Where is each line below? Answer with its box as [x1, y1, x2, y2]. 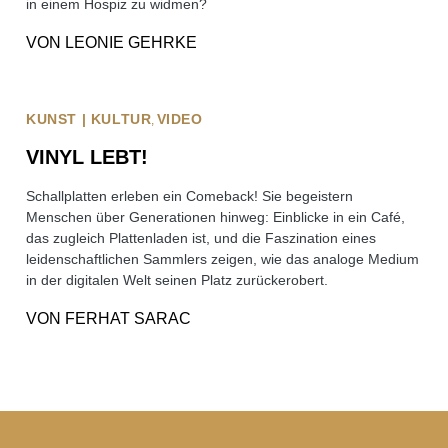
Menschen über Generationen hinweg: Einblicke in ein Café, [26, 209, 405, 225]
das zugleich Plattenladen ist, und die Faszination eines [26, 230, 376, 246]
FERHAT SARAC [65, 310, 191, 327]
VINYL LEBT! [26, 146, 148, 168]
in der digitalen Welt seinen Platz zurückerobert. [26, 272, 328, 288]
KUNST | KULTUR [26, 112, 152, 127]
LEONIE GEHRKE [65, 34, 197, 51]
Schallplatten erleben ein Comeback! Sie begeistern [26, 188, 353, 204]
